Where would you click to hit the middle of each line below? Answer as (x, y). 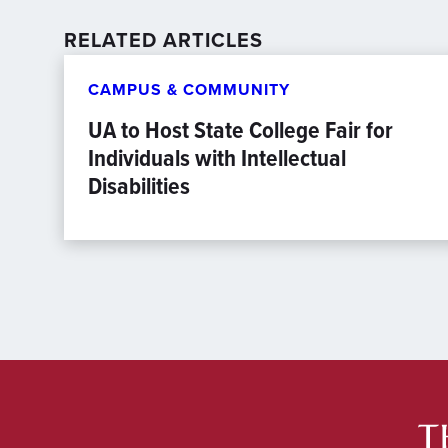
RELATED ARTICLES (163, 39)
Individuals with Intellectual (217, 158)
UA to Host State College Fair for (240, 130)
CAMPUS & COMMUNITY (189, 89)
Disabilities (139, 186)
